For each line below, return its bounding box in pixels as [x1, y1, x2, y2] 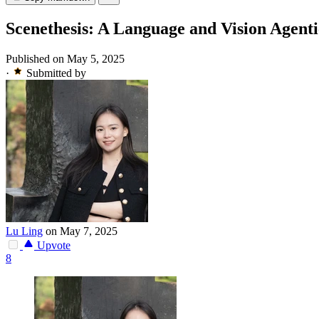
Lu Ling [6, 225, 43, 238]
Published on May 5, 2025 [6, 53, 125, 66]
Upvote [34, 239, 70, 252]
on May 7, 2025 [46, 225, 117, 238]
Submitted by [26, 67, 86, 80]
